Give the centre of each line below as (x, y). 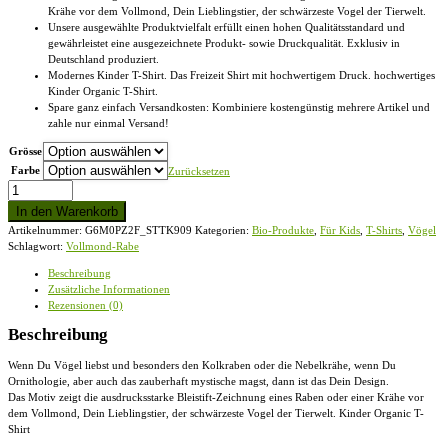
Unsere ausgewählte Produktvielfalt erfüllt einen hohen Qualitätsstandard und (226, 26)
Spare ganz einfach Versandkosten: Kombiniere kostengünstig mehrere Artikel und (239, 106)
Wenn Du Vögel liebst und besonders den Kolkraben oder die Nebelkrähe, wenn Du (202, 364)
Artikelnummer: (46, 229)
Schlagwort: (37, 245)
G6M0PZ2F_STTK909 (138, 229)
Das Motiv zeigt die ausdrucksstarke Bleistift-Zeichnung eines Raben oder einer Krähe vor (216, 396)
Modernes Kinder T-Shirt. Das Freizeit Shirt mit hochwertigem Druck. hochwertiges (241, 74)
